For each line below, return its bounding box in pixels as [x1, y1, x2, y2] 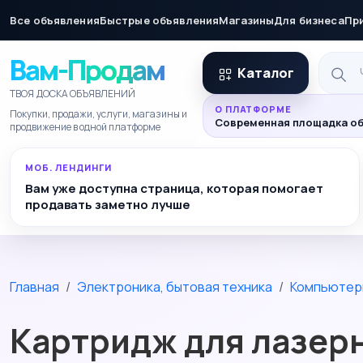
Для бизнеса [274, 12, 344, 28]
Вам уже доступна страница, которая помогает [25, 180, 323, 197]
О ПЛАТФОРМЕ [215, 103, 292, 115]
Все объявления [10, 12, 100, 28]
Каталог [237, 64, 294, 82]
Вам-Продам [10, 51, 164, 88]
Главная [10, 278, 59, 296]
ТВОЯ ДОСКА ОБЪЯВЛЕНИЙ [10, 87, 136, 100]
